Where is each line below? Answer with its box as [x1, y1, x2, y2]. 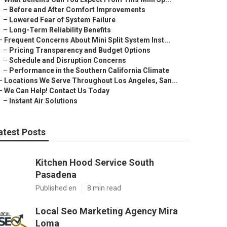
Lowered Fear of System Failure [9, 16, 116, 24]
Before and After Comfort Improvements [9, 6, 145, 14]
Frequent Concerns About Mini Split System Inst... [4, 36, 170, 44]
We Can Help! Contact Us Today [4, 87, 109, 95]
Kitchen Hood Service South [35, 157, 154, 168]
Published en [35, 184, 77, 192]
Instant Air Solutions [9, 97, 78, 105]
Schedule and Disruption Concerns [9, 56, 126, 64]
